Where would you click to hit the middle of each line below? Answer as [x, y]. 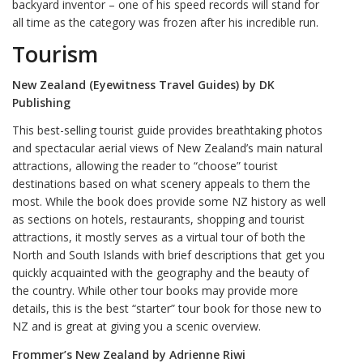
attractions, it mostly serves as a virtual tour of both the [159, 237]
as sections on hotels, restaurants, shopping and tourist [158, 220]
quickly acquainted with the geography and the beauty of [160, 273]
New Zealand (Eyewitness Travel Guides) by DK [143, 84]
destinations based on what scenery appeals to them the [161, 184]
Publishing [41, 102]
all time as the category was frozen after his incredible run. [165, 22]
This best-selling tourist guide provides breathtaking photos [167, 130]
